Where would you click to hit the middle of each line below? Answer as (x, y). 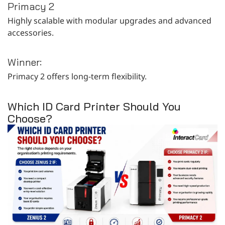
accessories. (31, 32)
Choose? (30, 118)
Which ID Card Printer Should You (94, 106)
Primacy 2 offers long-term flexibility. (77, 76)
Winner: (25, 62)
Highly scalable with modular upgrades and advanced (109, 20)
